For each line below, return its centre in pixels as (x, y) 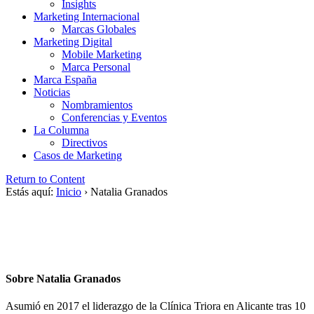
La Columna (61, 130)
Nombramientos (97, 105)
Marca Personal (96, 67)
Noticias (52, 93)
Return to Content (45, 179)
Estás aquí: (29, 192)
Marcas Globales (99, 29)
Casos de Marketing (78, 156)
